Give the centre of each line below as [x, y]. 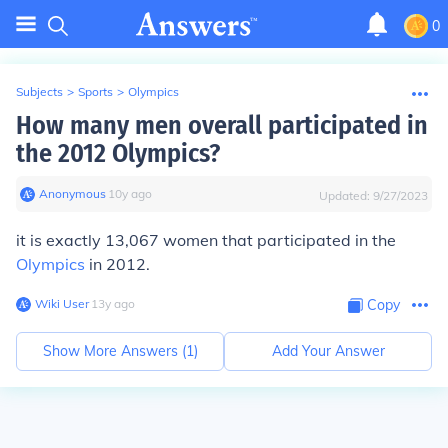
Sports [95, 91]
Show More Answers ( [114, 351]
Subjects [39, 91]
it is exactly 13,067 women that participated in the [206, 240]
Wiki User [62, 303]
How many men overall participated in [222, 125]
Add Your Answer [328, 351]
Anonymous [72, 193]
